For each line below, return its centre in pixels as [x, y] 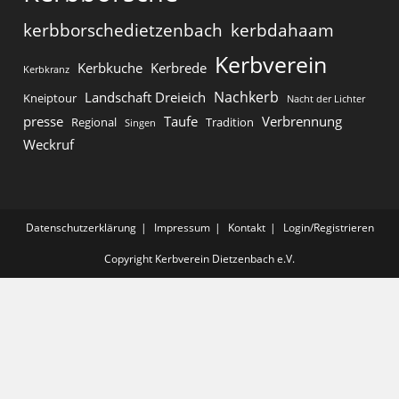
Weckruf [49, 145]
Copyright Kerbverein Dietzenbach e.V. [199, 259]
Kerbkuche [110, 68]
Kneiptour [50, 98]
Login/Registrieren [328, 228]
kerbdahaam [283, 30]
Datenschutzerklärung [81, 228]
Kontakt [246, 228]
